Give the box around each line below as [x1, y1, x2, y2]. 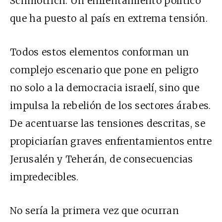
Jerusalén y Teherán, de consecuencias [10, 153, 193, 165]
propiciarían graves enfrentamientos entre [10, 135, 212, 147]
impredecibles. [10, 170, 79, 183]
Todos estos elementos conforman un [10, 46, 189, 58]
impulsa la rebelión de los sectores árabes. [10, 99, 211, 111]
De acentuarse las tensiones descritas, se [10, 117, 206, 129]
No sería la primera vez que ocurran [10, 204, 179, 217]
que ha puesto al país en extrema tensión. [10, 12, 208, 24]
